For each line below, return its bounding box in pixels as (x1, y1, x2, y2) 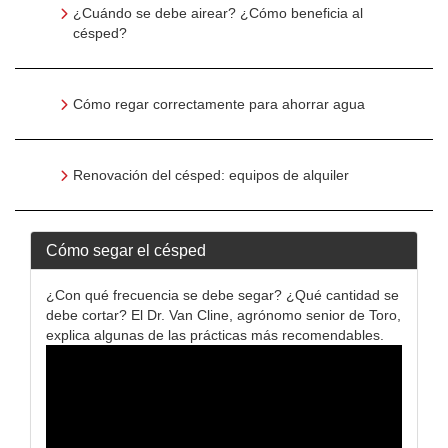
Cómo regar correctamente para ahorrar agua (73, 96, 365, 112)
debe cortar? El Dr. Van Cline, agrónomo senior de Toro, (46, 307, 401, 323)
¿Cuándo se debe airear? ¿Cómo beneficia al (73, 5, 363, 21)
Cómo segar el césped (46, 242, 206, 259)
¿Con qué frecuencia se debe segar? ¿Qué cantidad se (46, 287, 399, 303)
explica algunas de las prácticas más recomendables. (46, 327, 384, 343)
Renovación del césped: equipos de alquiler (73, 167, 349, 183)
